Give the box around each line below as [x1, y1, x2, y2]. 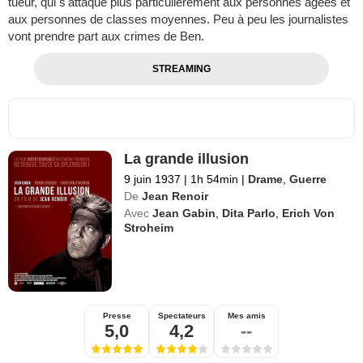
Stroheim [124, 221, 174, 235]
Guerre [289, 173, 327, 186]
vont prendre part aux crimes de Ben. [8, 29, 204, 44]
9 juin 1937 [124, 173, 181, 186]
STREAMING [152, 63, 211, 75]
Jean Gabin [152, 207, 216, 220]
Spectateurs [157, 311, 206, 321]
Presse [102, 311, 131, 321]
